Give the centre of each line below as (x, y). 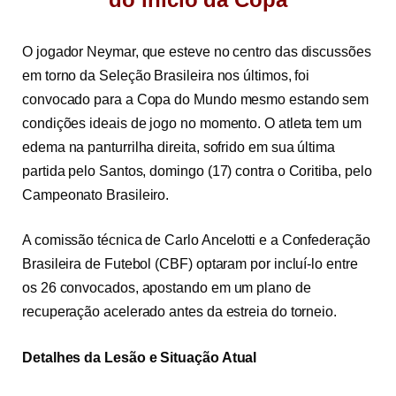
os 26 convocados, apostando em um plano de (167, 288)
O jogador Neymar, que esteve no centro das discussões (197, 51)
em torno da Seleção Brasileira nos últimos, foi (166, 75)
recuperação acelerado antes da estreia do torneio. (181, 312)
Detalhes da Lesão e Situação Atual (140, 357)
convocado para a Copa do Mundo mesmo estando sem (196, 99)
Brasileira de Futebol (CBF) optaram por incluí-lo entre (190, 264)
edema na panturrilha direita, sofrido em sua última (179, 147)
